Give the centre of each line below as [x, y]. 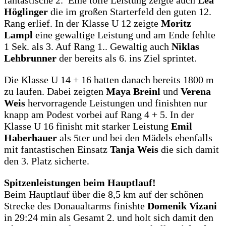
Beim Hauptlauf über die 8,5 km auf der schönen [104, 194]
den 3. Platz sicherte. [47, 161]
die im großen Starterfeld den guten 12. [130, 12]
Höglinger [26, 12]
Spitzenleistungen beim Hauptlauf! [80, 183]
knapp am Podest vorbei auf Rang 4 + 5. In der [99, 115]
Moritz [176, 23]
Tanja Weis [134, 150]
